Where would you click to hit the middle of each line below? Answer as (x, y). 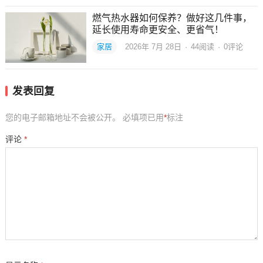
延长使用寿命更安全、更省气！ (158, 30)
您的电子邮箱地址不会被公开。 (63, 118)
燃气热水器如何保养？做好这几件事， (172, 18)
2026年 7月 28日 (154, 47)
